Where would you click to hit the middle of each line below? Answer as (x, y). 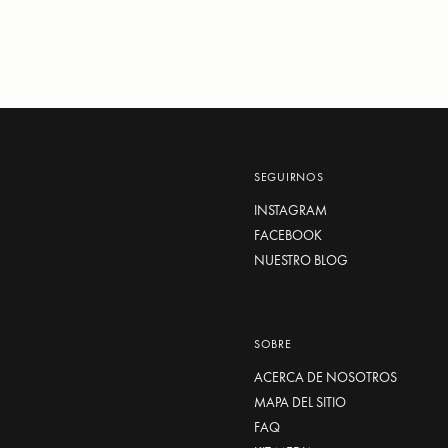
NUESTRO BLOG (300, 259)
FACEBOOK (287, 234)
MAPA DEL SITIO (299, 401)
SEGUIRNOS (288, 176)
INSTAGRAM (290, 209)
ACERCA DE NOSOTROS (325, 376)
